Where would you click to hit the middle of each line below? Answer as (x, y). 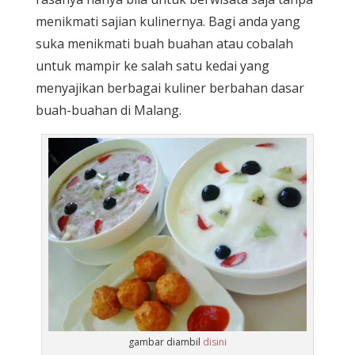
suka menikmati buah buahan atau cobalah (164, 43)
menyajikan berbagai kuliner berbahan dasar (170, 88)
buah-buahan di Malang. (108, 110)
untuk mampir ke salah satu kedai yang (152, 65)
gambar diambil (165, 342)
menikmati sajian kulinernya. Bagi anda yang (168, 21)
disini (214, 342)
